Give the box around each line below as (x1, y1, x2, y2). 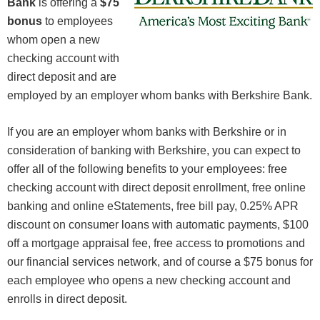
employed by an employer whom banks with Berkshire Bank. (7, 89, 312, 102)
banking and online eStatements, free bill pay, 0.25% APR (7, 200, 299, 213)
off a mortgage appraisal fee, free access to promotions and (7, 237, 305, 250)
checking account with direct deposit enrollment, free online (7, 181, 306, 194)
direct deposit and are (7, 71, 116, 84)
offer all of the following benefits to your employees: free (7, 163, 287, 176)
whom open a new (7, 34, 100, 46)
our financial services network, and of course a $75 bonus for (7, 256, 313, 269)
